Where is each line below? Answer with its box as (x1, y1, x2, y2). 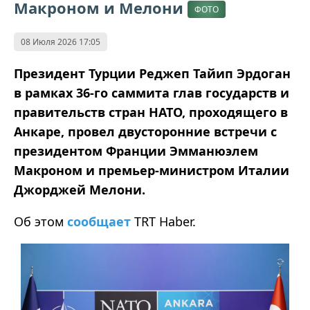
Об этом (14, 213, 67, 230)
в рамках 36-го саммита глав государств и (14, 84, 289, 102)
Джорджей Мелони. (14, 181, 145, 199)
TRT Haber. (134, 213, 196, 230)
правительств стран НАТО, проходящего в (14, 104, 288, 121)
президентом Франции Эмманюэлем (14, 143, 258, 160)
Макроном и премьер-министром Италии (14, 162, 289, 179)
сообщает (67, 213, 134, 230)
